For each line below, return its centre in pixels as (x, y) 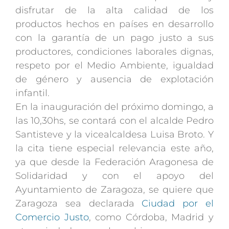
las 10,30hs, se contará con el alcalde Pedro (114, 120)
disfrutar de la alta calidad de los (114, 10)
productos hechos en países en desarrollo (114, 24)
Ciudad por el (178, 203)
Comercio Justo (52, 217)
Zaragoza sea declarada (79, 203)
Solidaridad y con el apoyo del (114, 176)
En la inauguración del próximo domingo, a (114, 107)
